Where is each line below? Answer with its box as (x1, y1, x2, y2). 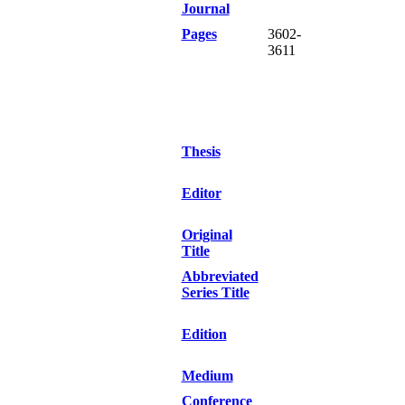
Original (181, 227, 232, 242)
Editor (181, 185, 221, 201)
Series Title (181, 285, 250, 300)
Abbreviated (181, 268, 259, 284)
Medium (181, 368, 233, 383)
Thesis (181, 144, 221, 159)
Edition (181, 326, 227, 342)
